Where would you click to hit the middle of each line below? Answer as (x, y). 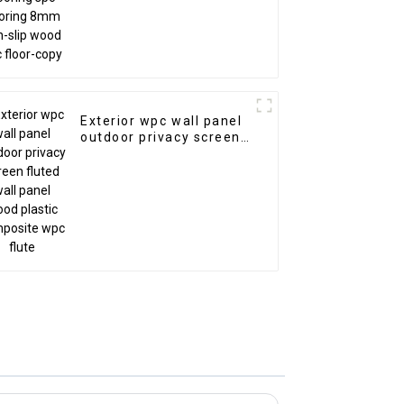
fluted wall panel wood (160, 154)
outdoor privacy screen (161, 138)
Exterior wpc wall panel (161, 121)
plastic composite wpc (158, 170)
